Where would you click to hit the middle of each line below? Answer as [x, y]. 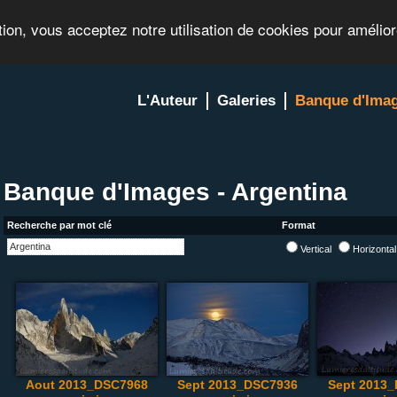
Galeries [247, 101]
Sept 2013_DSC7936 [237, 385]
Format [299, 225]
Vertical [317, 249]
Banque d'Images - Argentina [175, 192]
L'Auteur [168, 101]
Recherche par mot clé [59, 225]
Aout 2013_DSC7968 [87, 385]
